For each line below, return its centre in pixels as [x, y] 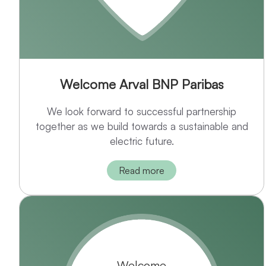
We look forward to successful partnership [142, 112]
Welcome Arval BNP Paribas [142, 84]
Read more [142, 171]
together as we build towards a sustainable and [142, 126]
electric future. [142, 141]
